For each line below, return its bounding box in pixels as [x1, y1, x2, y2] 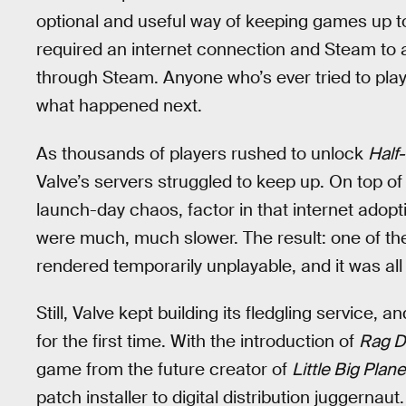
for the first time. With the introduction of [36, 330, 359, 353]
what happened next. [36, 94, 202, 118]
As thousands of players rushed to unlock [36, 141, 368, 165]
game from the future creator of [36, 358, 292, 382]
